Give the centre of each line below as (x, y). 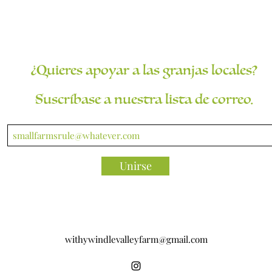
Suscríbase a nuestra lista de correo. (144, 99)
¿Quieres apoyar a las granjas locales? (144, 70)
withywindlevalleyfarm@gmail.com (136, 239)
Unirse (135, 165)
